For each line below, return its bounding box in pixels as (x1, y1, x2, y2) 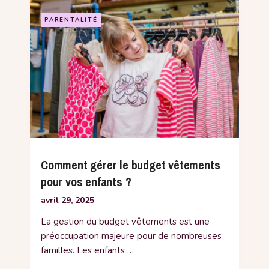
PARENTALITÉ (44, 15, 98, 24)
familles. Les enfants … (41, 244, 134, 256)
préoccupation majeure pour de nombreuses (41, 229, 222, 242)
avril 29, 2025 (41, 194, 94, 206)
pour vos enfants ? (41, 173, 131, 190)
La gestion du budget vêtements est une (41, 215, 210, 228)
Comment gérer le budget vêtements (41, 156, 220, 173)
